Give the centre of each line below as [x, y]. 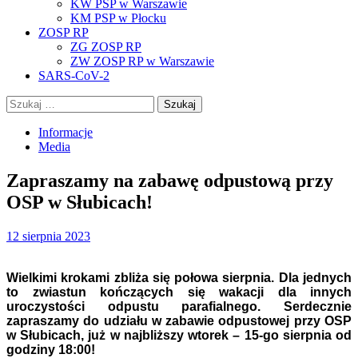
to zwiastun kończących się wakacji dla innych [179, 292]
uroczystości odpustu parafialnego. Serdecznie [179, 306]
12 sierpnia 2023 [48, 236]
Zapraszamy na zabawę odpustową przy [170, 180]
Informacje [66, 132]
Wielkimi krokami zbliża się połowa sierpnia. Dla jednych [179, 277]
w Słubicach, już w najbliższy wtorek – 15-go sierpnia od [179, 335]
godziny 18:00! [51, 349]
